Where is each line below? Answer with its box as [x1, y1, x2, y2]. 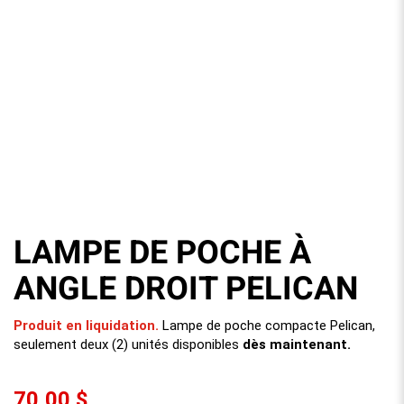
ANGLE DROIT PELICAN [14, 265, 358, 313]
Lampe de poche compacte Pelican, [159, 317, 375, 334]
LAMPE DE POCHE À [14, 229, 311, 277]
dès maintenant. [243, 336, 351, 353]
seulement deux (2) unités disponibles [14, 336, 243, 353]
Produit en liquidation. [14, 317, 159, 334]
